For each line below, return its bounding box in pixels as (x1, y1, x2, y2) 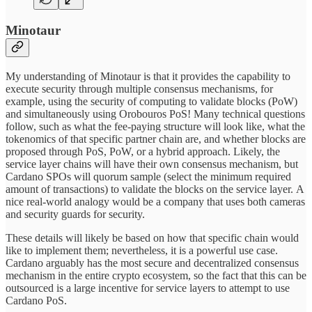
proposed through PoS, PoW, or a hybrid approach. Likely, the (6, 145, 280, 157)
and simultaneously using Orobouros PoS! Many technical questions (6, 107, 305, 120)
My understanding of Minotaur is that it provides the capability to (6, 70, 290, 82)
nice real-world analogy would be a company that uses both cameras (6, 195, 305, 208)
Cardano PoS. (6, 294, 67, 306)
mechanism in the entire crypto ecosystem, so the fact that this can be (6, 269, 306, 281)
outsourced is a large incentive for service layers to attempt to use (6, 281, 290, 294)
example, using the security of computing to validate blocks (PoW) (6, 95, 297, 107)
